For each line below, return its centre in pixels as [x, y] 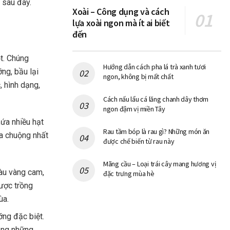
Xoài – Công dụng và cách [121, 12]
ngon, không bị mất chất [138, 77]
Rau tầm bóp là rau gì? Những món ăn [157, 132]
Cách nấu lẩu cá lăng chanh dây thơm [156, 99]
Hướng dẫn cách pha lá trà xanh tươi [155, 67]
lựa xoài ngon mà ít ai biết [121, 23]
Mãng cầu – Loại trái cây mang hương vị [160, 164]
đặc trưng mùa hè [129, 174]
